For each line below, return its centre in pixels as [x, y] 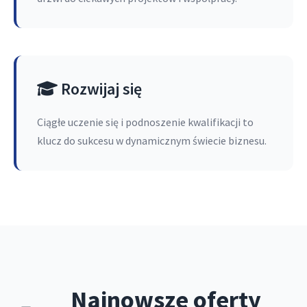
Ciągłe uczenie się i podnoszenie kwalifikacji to [145, 122]
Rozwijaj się [100, 89]
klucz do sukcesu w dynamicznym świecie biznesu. [152, 140]
